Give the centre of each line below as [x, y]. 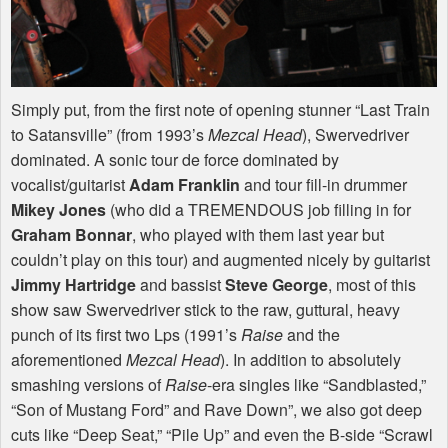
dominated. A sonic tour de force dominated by [175, 160]
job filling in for [357, 210]
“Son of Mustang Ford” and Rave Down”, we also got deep [216, 410]
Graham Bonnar [71, 235]
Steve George [276, 285]
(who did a [147, 210]
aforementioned [68, 360]
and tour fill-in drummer [323, 185]
